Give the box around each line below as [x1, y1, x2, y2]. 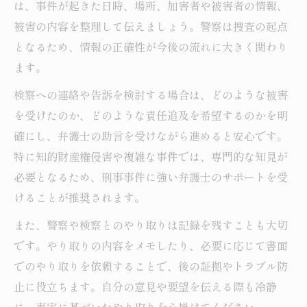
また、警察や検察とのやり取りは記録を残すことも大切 [14, 217, 288, 234]
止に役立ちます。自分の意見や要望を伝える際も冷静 [14, 278, 277, 295]
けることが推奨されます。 [14, 189, 145, 206]
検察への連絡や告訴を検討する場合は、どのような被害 [14, 86, 288, 103]
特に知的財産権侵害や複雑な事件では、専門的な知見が [14, 148, 288, 165]
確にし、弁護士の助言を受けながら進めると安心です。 [14, 127, 288, 145]
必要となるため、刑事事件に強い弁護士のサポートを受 [14, 169, 288, 186]
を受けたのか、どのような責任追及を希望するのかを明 [14, 107, 288, 124]
